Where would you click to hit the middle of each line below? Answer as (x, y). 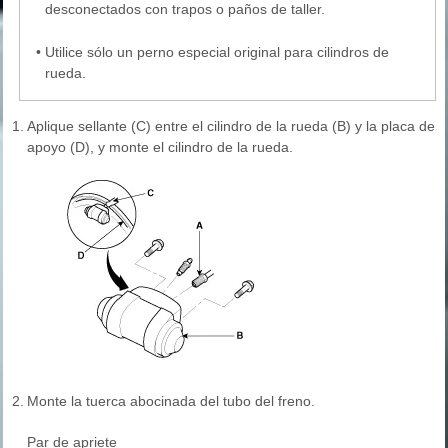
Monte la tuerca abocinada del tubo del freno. (171, 401)
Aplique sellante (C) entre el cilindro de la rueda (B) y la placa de (231, 126)
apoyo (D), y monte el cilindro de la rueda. (160, 147)
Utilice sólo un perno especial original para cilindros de (217, 52)
